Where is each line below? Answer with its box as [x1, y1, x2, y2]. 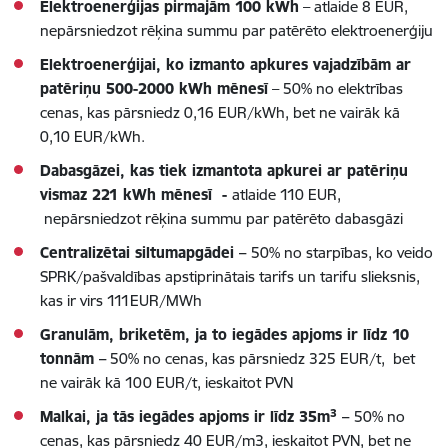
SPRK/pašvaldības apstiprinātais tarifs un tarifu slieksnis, [40, 267, 420, 287]
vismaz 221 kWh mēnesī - [40, 185, 232, 205]
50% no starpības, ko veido [251, 243, 433, 263]
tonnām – [40, 349, 106, 369]
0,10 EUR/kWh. [40, 127, 145, 147]
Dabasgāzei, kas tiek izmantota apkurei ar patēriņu [40, 161, 408, 181]
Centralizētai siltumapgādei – [40, 243, 251, 263]
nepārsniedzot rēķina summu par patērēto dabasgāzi [40, 209, 403, 229]
